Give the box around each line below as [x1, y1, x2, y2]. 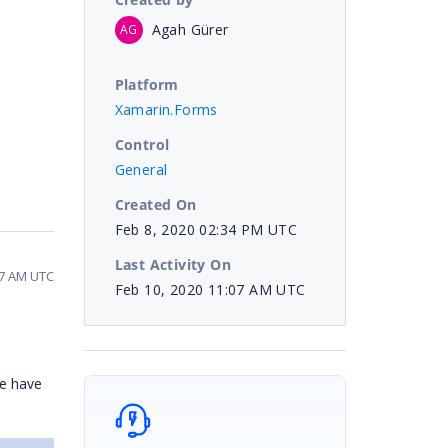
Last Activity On [114, 254, 231, 274]
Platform [114, 74, 179, 94]
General [114, 159, 168, 179]
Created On [114, 194, 197, 214]
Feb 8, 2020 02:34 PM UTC [114, 219, 298, 239]
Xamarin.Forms [114, 99, 218, 119]
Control [114, 134, 170, 154]
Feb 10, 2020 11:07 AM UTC [114, 279, 306, 299]
